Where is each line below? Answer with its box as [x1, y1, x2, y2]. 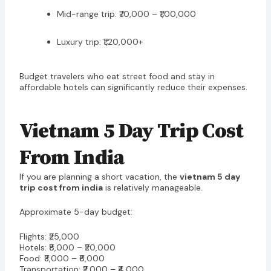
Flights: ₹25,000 [19, 230, 79, 242]
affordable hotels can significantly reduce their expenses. [19, 81, 247, 93]
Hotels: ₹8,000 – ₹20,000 [19, 241, 116, 253]
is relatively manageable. [102, 182, 203, 194]
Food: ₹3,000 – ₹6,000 [19, 252, 105, 264]
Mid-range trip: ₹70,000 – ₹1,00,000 [56, 8, 196, 19]
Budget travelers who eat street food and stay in [19, 70, 215, 82]
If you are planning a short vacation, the [19, 171, 180, 183]
